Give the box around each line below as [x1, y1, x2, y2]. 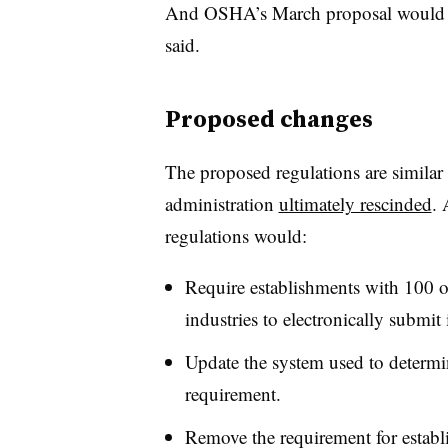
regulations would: [164, 222, 307, 248]
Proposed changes [164, 101, 373, 135]
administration [164, 190, 279, 216]
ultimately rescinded [278, 190, 432, 216]
